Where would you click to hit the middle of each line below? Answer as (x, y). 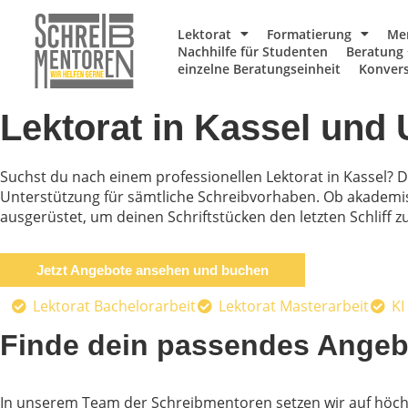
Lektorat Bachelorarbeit (114, 306)
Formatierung (310, 34)
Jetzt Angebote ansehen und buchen (153, 270)
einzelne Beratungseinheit (260, 68)
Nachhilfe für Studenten (253, 51)
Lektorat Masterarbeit (293, 306)
